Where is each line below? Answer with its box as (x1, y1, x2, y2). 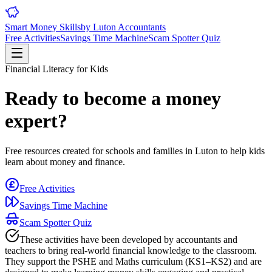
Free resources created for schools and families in (5, 145, 195, 156)
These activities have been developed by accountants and (19, 234, 237, 245)
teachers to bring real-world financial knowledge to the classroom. (5, 245, 257, 256)
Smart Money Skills (5, 22, 81, 32)
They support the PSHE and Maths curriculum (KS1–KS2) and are (5, 256, 262, 267)
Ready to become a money (5, 87, 221, 110)
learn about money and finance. (5, 156, 125, 167)
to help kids (218, 145, 265, 156)
